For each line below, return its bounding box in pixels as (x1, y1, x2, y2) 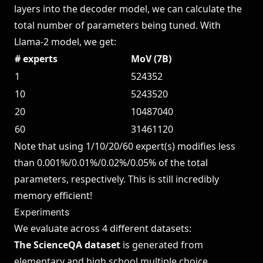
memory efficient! (14, 189, 92, 202)
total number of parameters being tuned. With (14, 19, 221, 32)
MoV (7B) (131, 52, 171, 65)
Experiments (14, 206, 69, 218)
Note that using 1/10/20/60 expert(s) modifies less (14, 140, 235, 153)
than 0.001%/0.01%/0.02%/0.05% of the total (14, 156, 208, 169)
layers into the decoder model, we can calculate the (14, 2, 242, 15)
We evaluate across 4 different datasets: (14, 222, 191, 235)
